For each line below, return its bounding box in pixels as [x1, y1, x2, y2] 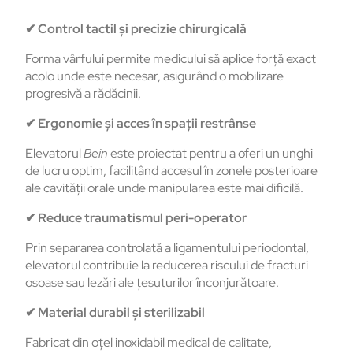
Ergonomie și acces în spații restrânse [35, 115, 256, 132]
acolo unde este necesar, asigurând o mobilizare [25, 68, 284, 85]
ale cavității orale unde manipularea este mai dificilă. [25, 180, 303, 197]
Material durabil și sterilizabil [35, 304, 205, 321]
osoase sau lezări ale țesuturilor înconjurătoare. [25, 274, 279, 292]
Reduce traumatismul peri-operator [35, 210, 247, 227]
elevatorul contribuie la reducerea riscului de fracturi [25, 257, 308, 274]
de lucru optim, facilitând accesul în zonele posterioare [25, 162, 318, 180]
